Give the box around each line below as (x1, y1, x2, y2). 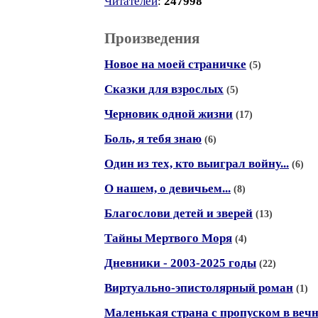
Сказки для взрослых (104, 82, 224, 96)
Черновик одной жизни (104, 107, 233, 121)
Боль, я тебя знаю (104, 132, 202, 146)
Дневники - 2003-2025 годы (104, 256, 256, 270)
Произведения (104, 30, 199, 47)
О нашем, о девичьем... (104, 182, 231, 195)
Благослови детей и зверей (104, 207, 253, 220)
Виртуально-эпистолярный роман (104, 281, 293, 295)
